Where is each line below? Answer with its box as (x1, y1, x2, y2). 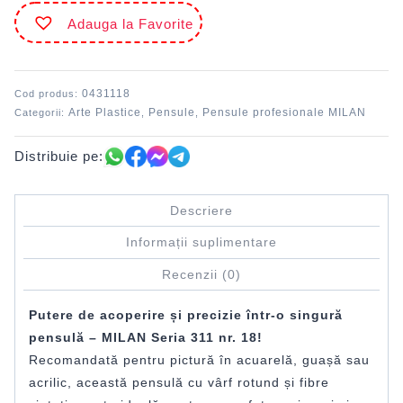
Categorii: (14, 106, 68, 118)
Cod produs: (14, 87, 82, 99)
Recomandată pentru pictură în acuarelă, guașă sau (29, 353, 370, 368)
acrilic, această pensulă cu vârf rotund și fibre (29, 375, 329, 390)
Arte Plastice (68, 105, 141, 119)
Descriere (170, 203, 233, 218)
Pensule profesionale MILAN (202, 105, 366, 119)
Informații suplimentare (126, 236, 277, 250)
